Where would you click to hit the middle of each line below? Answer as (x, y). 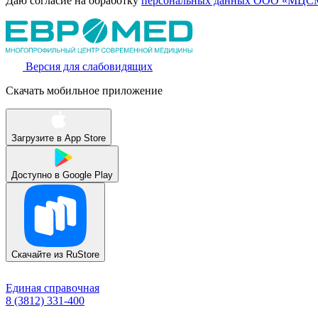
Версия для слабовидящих (89, 66)
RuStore (83, 254)
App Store (85, 138)
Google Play (88, 175)
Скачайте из (37, 254)
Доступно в (35, 175)
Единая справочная (53, 287)
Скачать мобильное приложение (84, 90)
